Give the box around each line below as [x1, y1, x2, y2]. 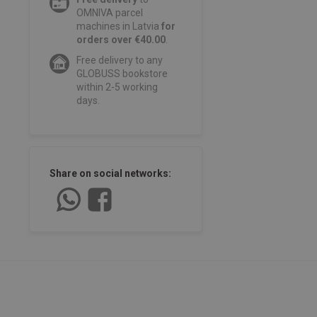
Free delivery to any [76, 54, 163, 67]
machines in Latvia [76, 21, 161, 33]
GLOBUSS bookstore [76, 68, 168, 80]
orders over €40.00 [76, 34, 166, 46]
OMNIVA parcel [76, 7, 143, 19]
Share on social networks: [49, 168, 171, 180]
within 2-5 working [76, 81, 158, 93]
